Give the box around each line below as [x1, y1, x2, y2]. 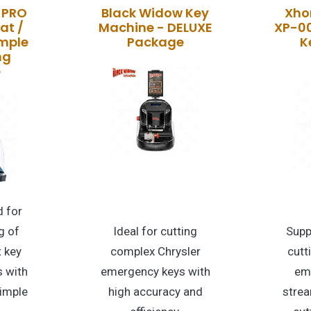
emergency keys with [100, 264, 210, 278]
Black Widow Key [101, 3, 210, 22]
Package [126, 33, 184, 51]
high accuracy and [108, 284, 203, 299]
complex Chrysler [110, 244, 201, 258]
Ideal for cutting [113, 224, 198, 238]
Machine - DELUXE [98, 18, 212, 36]
